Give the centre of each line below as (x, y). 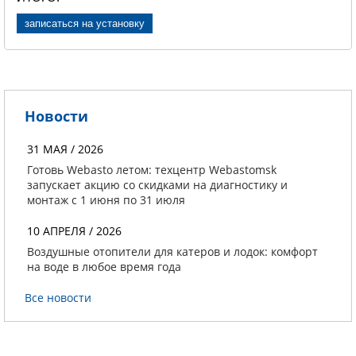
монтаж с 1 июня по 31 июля (106, 200)
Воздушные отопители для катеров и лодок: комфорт (172, 252)
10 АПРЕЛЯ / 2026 (74, 231)
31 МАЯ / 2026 (65, 149)
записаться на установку (85, 24)
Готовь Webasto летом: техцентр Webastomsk (152, 170)
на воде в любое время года (104, 267)
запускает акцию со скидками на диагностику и (157, 185)
